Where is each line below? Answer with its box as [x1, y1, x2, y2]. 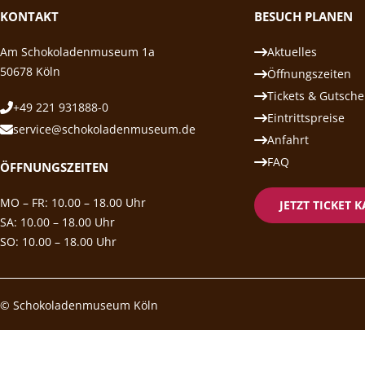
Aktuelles [267, 44, 317, 59]
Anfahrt [267, 132, 309, 147]
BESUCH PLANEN [254, 8, 353, 24]
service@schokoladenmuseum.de [13, 121, 196, 137]
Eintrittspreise [267, 110, 345, 125]
